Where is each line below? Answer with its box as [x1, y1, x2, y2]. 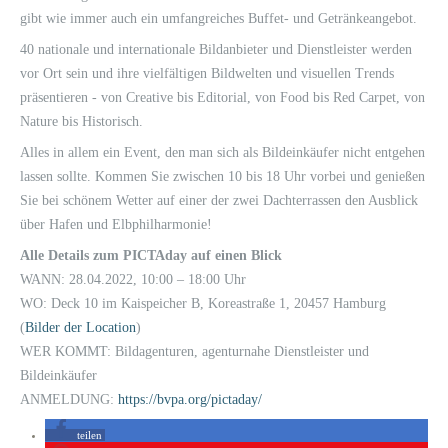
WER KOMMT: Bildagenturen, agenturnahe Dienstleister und [20, 344, 369, 359]
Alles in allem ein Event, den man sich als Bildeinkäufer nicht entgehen [20, 145, 425, 160]
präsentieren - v [20, 90, 108, 105]
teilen [77, 429, 102, 441]
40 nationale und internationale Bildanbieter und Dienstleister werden [20, 42, 412, 57]
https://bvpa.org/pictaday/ [118, 392, 262, 407]
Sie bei [20, 193, 59, 208]
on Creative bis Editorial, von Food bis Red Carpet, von [108, 90, 425, 105]
